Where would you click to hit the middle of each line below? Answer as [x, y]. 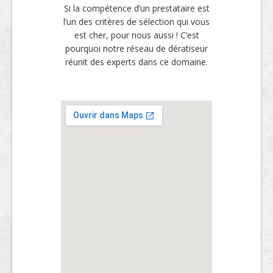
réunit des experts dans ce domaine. [136, 62]
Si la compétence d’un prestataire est [136, 8]
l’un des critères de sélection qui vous [136, 22]
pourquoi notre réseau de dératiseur [136, 48]
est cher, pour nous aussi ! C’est [136, 35]
